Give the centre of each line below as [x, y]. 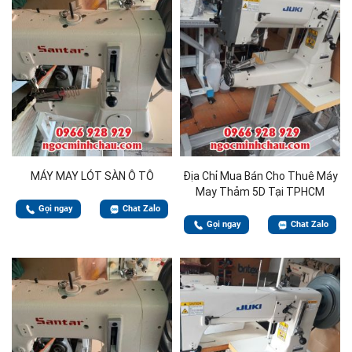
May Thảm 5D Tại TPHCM [260, 192]
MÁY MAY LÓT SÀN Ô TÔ [92, 176]
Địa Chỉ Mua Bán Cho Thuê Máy [260, 176]
